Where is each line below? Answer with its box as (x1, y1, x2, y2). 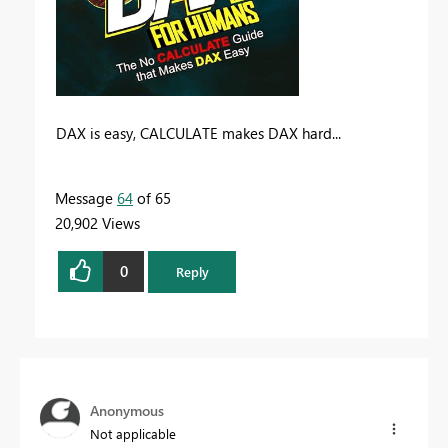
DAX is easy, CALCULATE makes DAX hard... (56, 122, 341, 143)
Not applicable (90, 424, 176, 442)
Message (55, 187, 117, 208)
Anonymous (90, 400, 164, 420)
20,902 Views (55, 212, 140, 233)
